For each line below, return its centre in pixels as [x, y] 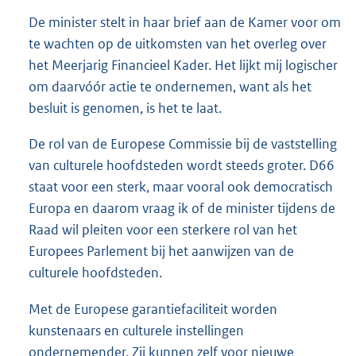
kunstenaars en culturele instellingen [136, 330]
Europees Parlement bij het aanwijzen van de [161, 252]
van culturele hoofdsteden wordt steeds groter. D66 [182, 166]
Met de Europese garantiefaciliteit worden [153, 309]
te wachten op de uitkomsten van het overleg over [178, 44]
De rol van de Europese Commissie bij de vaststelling [183, 144]
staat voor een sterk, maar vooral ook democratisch [181, 187]
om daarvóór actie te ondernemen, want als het [170, 87]
